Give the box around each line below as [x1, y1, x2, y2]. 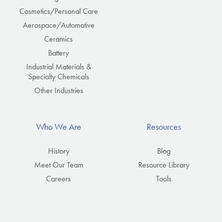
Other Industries [34, 86, 83, 96]
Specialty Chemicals [28, 72, 89, 82]
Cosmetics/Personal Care [19, 6, 98, 16]
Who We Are [36, 121, 81, 133]
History [48, 146, 69, 156]
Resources [146, 121, 181, 133]
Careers [46, 174, 71, 184]
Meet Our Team [34, 160, 83, 170]
